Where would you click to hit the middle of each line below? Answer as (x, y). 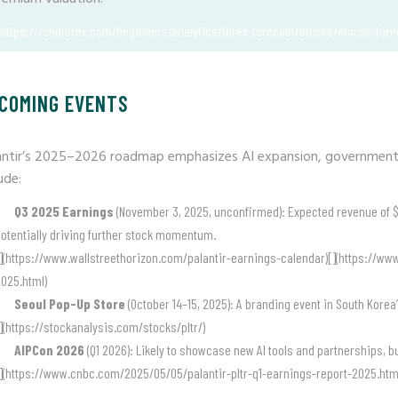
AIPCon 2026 (49, 350)
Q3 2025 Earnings (64, 211)
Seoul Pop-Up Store (70, 303)
